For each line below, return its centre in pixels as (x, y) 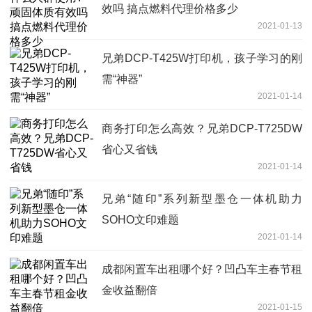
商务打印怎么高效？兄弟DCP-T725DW (202, 129)
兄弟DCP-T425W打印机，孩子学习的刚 (202, 58)
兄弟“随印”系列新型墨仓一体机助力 (202, 199)
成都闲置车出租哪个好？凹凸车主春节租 (202, 270)
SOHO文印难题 (140, 220)
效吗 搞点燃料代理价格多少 (170, 9)
